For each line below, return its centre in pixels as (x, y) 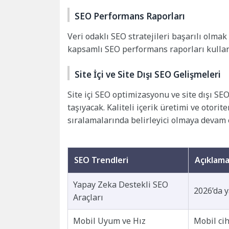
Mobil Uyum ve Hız (109, 221)
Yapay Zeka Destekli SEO (121, 185)
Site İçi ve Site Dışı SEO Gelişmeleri (148, 75)
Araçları (88, 198)
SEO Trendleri (101, 160)
